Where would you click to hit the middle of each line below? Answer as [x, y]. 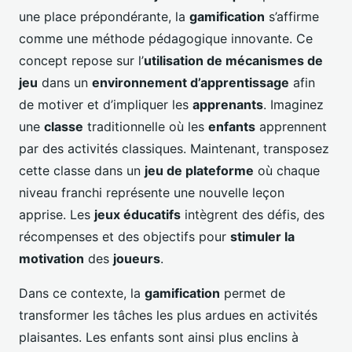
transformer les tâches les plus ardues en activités [168, 315]
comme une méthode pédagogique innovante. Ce [166, 38]
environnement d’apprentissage [191, 82]
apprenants [228, 104]
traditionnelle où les [146, 126]
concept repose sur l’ [81, 60]
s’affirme [292, 16]
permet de [253, 293]
